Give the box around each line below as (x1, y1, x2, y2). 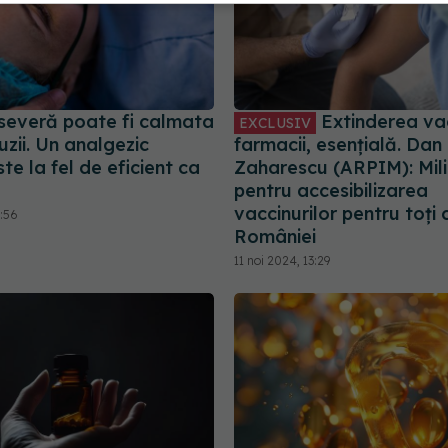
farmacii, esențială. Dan (234, 132, 442, 156)
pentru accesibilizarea (234, 178, 428, 202)
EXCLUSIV (239, 113, 311, 132)
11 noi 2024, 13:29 (234, 252, 330, 268)
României (234, 224, 316, 248)
